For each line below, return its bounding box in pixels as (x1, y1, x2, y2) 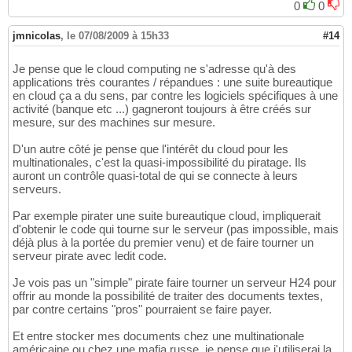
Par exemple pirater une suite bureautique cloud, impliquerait (13, 208, 321, 222)
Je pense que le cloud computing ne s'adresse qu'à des (13, 61, 296, 75)
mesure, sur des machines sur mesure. (13, 115, 215, 129)
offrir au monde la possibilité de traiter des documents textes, (13, 288, 323, 302)
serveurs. (13, 181, 61, 196)
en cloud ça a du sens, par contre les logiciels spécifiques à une (13, 88, 338, 102)
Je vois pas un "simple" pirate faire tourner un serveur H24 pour (13, 275, 336, 289)
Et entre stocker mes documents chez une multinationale (13, 328, 304, 343)
